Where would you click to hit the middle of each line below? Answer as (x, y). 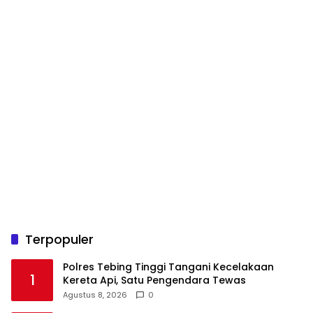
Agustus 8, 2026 (95, 294)
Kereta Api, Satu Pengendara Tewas (154, 280)
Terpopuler (59, 239)
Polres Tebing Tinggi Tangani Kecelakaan (168, 267)
